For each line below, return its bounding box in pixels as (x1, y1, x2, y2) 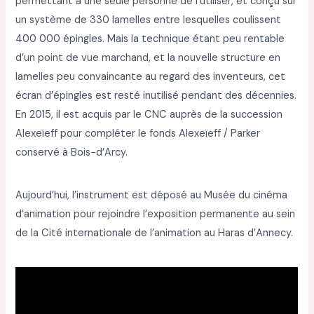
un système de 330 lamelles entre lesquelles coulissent (15, 13, 282, 27)
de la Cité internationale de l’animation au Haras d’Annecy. (15, 226, 294, 240)
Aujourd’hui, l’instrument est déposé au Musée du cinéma (15, 189, 288, 203)
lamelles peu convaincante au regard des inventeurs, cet (15, 69, 286, 83)
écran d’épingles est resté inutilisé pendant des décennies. (15, 88, 297, 102)
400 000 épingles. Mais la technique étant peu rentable (15, 32, 285, 46)
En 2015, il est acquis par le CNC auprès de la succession (15, 107, 283, 121)
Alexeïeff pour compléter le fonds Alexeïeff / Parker (15, 126, 261, 140)
